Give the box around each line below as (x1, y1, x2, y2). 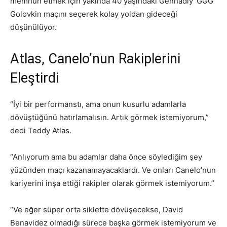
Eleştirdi (10, 69, 59, 86)
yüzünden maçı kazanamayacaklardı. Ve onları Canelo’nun (10, 165, 216, 175)
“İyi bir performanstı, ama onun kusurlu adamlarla (10, 99, 186, 109)
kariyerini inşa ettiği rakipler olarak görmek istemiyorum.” (10, 178, 214, 188)
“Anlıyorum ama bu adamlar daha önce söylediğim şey (10, 152, 202, 162)
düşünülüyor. (10, 22, 57, 32)
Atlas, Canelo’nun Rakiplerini (10, 50, 180, 67)
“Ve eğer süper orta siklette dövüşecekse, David (10, 204, 183, 214)
